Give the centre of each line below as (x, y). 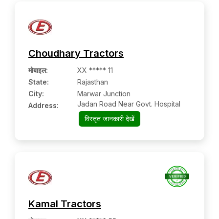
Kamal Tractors (65, 204)
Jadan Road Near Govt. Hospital (129, 104)
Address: (44, 105)
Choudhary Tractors (76, 53)
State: (39, 82)
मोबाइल (37, 70)
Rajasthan (93, 82)
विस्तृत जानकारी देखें (109, 119)
